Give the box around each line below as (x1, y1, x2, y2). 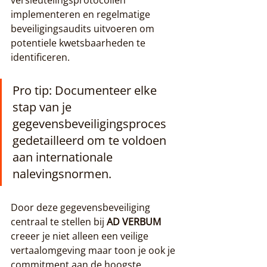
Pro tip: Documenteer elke (13, 82, 160, 98)
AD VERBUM (107, 215, 161, 228)
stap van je (13, 98, 74, 115)
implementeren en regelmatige (11, 7, 153, 21)
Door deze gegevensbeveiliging (11, 200, 153, 214)
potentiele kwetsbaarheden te (11, 36, 148, 49)
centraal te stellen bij (11, 215, 107, 228)
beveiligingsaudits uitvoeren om (11, 21, 157, 35)
